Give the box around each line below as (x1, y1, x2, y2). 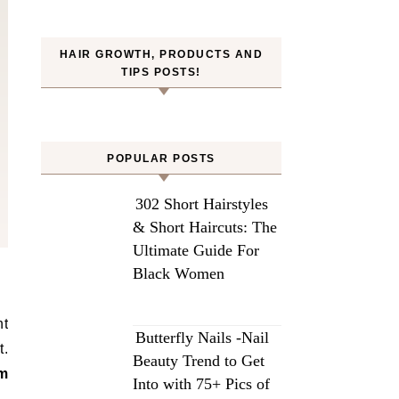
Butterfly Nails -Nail (135, 329, 269, 346)
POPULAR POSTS (107, 152, 216, 165)
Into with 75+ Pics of (133, 375, 270, 393)
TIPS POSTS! (121, 66, 201, 78)
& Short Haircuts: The (133, 218, 277, 236)
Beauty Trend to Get (133, 352, 265, 370)
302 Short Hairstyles (135, 195, 268, 213)
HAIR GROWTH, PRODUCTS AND (59, 48, 264, 61)
